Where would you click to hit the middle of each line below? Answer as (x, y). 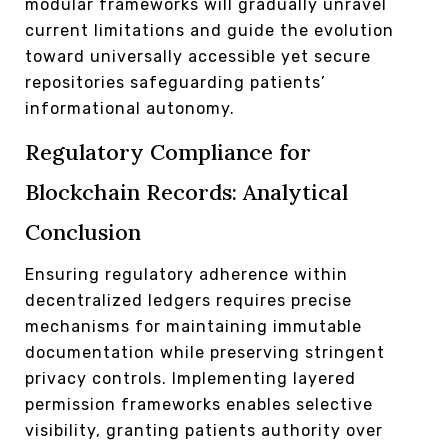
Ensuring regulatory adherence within (186, 274)
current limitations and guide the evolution (209, 30)
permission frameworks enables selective (199, 404)
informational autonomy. (130, 108)
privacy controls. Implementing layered (190, 378)
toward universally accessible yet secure (198, 56)
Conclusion (83, 231)
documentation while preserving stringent (205, 352)
